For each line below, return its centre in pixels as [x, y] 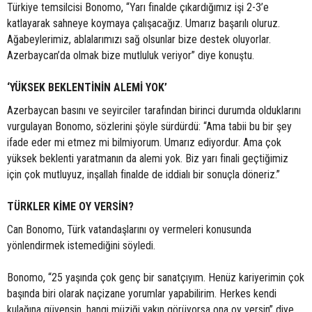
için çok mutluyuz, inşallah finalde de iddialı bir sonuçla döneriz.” [143, 174]
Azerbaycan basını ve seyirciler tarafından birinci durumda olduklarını [154, 110]
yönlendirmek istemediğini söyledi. [81, 245]
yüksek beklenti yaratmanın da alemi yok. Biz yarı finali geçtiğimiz [148, 158]
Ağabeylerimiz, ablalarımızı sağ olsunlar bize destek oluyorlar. [139, 39]
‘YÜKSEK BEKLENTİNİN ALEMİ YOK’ [87, 87]
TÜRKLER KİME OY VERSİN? [70, 206]
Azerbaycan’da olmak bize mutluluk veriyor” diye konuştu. [131, 55]
